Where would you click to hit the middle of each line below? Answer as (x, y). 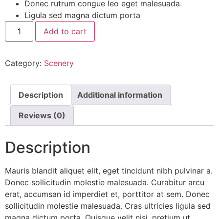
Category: (24, 63)
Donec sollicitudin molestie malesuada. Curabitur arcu (105, 182)
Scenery (59, 63)
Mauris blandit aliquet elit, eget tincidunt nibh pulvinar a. (109, 170)
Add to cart (65, 31)
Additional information (120, 95)
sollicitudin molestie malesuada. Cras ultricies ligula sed (108, 206)
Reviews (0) (42, 115)
